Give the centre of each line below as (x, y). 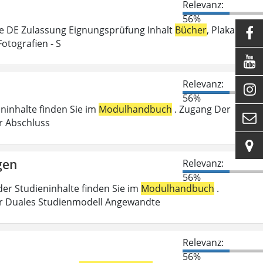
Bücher (191, 30)
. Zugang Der (201, 109)
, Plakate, (226, 30)
